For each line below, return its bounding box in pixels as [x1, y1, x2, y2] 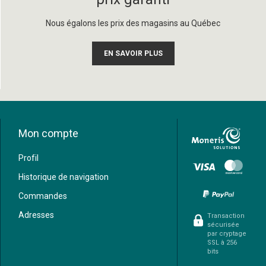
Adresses [18, 210, 54, 220]
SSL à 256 [207, 239, 237, 246]
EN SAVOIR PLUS [103, 49, 163, 58]
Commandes [18, 191, 67, 201]
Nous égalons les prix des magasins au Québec [46, 18, 221, 28]
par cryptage [207, 230, 246, 237]
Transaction [207, 212, 245, 220]
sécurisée [207, 221, 239, 229]
